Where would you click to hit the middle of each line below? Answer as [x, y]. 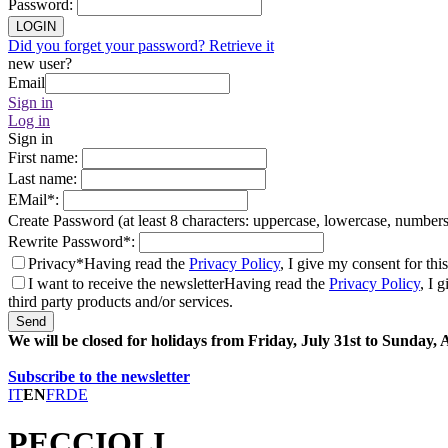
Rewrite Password [65, 241]
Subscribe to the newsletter [99, 376]
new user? [40, 63]
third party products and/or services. [120, 301]
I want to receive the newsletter [126, 283]
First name [41, 157]
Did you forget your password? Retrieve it [141, 45]
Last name [40, 178]
